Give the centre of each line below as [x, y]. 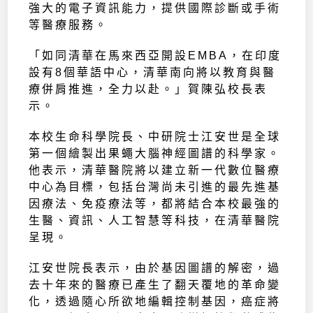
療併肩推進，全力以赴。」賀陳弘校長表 [148, 89]
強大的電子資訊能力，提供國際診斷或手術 [155, 8]
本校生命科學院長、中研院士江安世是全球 [155, 137]
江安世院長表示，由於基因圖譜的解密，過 [155, 268]
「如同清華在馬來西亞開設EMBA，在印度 [155, 56]
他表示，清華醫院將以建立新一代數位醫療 [155, 170]
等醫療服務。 [72, 25]
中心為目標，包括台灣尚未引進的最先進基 [155, 187]
